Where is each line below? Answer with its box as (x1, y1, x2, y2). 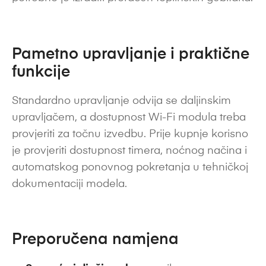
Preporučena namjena (12, 232, 179, 248)
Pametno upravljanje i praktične (12, 46, 249, 62)
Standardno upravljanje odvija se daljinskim (12, 95, 231, 106)
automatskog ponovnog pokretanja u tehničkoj (12, 161, 248, 173)
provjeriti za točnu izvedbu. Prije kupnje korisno (12, 128, 248, 140)
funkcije (12, 64, 70, 80)
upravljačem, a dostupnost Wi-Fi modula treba (12, 112, 246, 123)
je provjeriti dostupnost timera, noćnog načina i (12, 145, 247, 156)
